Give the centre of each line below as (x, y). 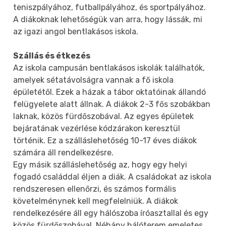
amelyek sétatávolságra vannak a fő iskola (94, 80)
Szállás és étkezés (52, 55)
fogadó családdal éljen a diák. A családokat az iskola (112, 177)
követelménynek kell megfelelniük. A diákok (96, 201)
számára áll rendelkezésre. (64, 152)
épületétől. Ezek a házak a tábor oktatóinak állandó (110, 92)
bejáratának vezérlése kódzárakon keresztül (97, 128)
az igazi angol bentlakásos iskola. (76, 31)
